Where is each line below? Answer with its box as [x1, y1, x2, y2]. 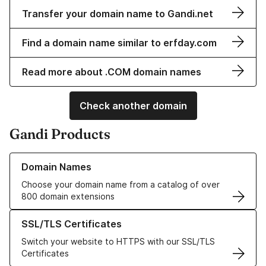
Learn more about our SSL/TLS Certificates [9, 210, 181, 221]
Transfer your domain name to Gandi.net [22, 8, 213, 20]
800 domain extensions [21, 191, 115, 202]
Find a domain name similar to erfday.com [22, 37, 217, 49]
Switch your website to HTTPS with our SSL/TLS [21, 236, 215, 247]
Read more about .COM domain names [22, 66, 201, 78]
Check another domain [79, 100, 187, 112]
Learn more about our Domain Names [9, 153, 156, 164]
